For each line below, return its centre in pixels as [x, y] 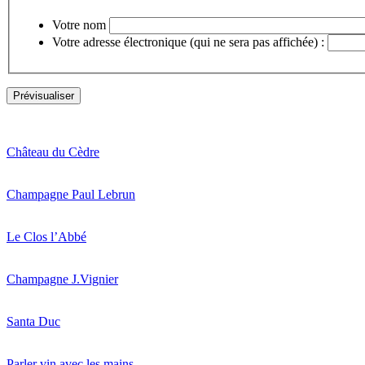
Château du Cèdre [53, 152]
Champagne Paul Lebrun [71, 194]
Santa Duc [33, 321]
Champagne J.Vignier [62, 279]
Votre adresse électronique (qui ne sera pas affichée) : [188, 42]
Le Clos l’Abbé [46, 236]
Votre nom [79, 24]
